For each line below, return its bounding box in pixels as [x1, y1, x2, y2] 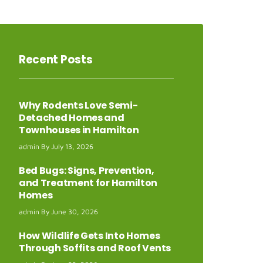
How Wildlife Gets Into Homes [18, 229, 160, 243]
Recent [18, 52, 60, 68]
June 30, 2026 [49, 207, 98, 217]
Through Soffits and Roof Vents [18, 241, 171, 255]
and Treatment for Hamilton [18, 176, 158, 190]
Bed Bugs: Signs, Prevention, [18, 164, 154, 178]
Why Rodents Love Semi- [18, 99, 138, 113]
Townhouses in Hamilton [18, 123, 139, 137]
